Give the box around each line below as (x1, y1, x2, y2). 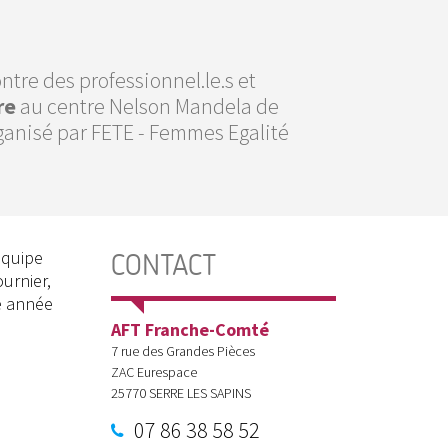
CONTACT (111, 246, 216, 283)
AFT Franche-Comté (111, 317, 269, 341)
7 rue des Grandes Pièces (111, 341, 255, 360)
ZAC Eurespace (111, 362, 197, 381)
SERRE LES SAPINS (149, 383, 251, 402)
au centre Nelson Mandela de (20, 91, 279, 120)
